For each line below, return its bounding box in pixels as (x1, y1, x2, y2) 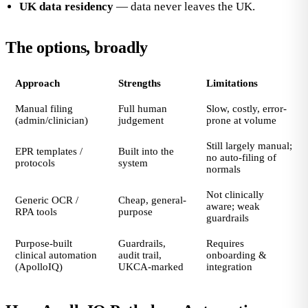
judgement (118, 115, 164, 126)
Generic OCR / (15, 195, 78, 206)
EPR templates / (15, 146, 82, 157)
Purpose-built (15, 238, 72, 249)
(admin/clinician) (15, 115, 88, 126)
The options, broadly (5, 38, 148, 56)
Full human (118, 103, 167, 114)
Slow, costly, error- (206, 103, 287, 114)
